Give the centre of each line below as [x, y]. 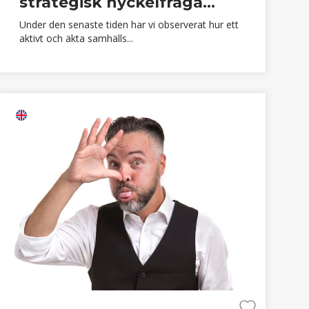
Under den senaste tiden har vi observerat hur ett [129, 24]
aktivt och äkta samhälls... [76, 38]
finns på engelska [63, 115]
